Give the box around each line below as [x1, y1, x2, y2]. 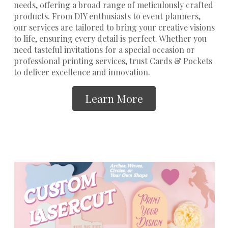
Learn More [85, 91, 143, 105]
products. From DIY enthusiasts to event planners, [13, 10, 201, 21]
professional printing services [13, 55, 125, 66]
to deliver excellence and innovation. [13, 66, 150, 77]
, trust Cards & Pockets [125, 55, 212, 66]
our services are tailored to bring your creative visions [13, 21, 215, 33]
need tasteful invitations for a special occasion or [13, 44, 195, 55]
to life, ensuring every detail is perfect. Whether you [13, 33, 207, 44]
